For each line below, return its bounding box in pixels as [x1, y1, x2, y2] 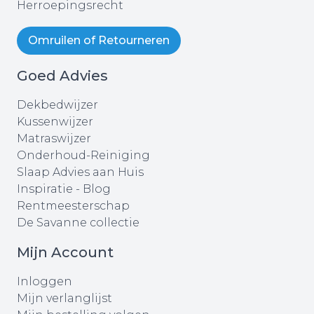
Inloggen [17, 275, 72, 289]
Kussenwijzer [17, 115, 93, 129]
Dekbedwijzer [17, 98, 98, 112]
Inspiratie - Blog [17, 182, 111, 196]
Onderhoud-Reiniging [17, 149, 150, 163]
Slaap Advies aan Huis [17, 165, 144, 179]
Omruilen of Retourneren [28, 34, 170, 48]
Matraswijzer [17, 132, 91, 146]
